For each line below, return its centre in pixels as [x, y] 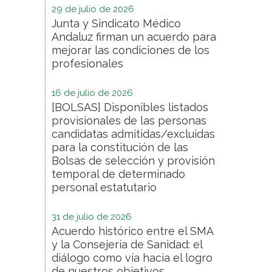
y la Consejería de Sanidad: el [127, 244]
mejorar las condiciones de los [131, 50]
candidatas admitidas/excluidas [133, 134]
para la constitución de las [120, 147]
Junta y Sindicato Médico [116, 23]
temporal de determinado [118, 174]
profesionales [87, 63]
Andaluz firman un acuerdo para [134, 36]
